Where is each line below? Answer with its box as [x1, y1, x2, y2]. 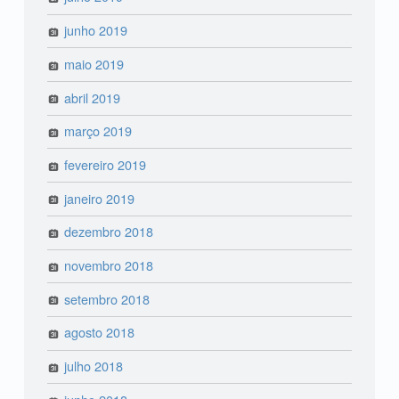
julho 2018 [64, 356, 124, 376]
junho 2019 [64, 20, 128, 40]
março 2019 [64, 121, 133, 141]
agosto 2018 [64, 322, 135, 342]
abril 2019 [64, 87, 121, 107]
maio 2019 [64, 53, 125, 73]
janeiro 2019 [64, 188, 135, 208]
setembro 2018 [64, 289, 151, 308]
